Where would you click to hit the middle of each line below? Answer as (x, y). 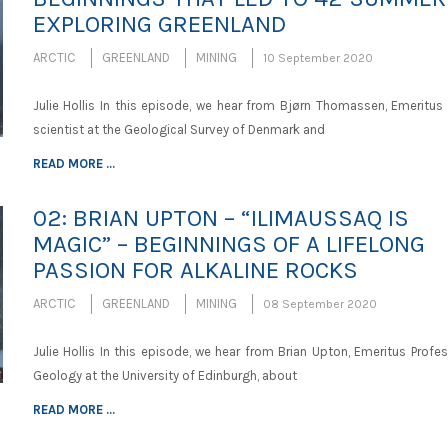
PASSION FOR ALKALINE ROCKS (195, 270)
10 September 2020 (317, 58)
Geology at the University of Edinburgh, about (164, 376)
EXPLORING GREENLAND (159, 24)
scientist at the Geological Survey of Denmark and (178, 130)
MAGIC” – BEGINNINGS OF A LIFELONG (228, 244)
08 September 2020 (319, 304)
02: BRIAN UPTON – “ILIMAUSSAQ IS (220, 218)
